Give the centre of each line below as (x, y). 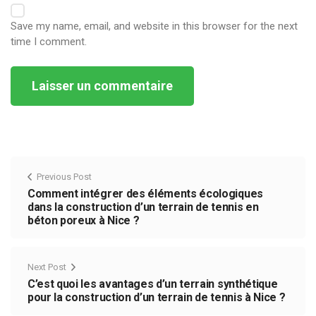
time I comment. (49, 41)
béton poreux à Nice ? (84, 220)
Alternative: (36, 113)
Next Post (47, 267)
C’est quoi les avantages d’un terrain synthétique (153, 284)
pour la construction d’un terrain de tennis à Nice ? (157, 297)
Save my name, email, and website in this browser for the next (154, 26)
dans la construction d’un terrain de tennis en (143, 207)
